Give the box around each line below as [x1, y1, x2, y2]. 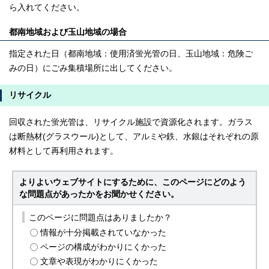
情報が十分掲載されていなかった [40, 228, 167, 238]
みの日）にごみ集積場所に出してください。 [9, 63, 177, 73]
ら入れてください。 [9, 2, 85, 12]
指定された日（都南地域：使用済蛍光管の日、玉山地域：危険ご [9, 49, 253, 58]
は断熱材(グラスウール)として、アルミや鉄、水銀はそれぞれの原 [9, 131, 259, 141]
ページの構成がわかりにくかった [40, 243, 167, 252]
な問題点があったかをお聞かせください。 [19, 189, 180, 199]
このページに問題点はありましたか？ [29, 213, 172, 222]
